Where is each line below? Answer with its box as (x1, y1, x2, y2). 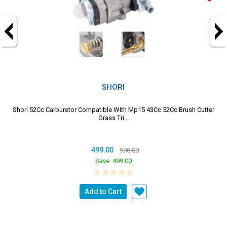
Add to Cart (85, 187, 122, 196)
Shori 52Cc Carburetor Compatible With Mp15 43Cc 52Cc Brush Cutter (12, 105, 214, 113)
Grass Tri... (98, 113, 129, 122)
